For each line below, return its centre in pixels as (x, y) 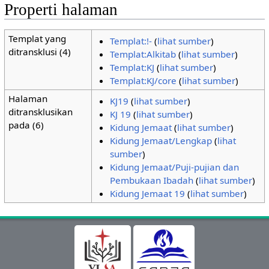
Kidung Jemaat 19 (148, 194)
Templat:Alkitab (143, 54)
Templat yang (37, 38)
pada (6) (26, 125)
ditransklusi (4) (39, 51)
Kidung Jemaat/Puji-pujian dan (175, 167)
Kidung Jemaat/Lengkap (161, 141)
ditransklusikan (40, 111)
